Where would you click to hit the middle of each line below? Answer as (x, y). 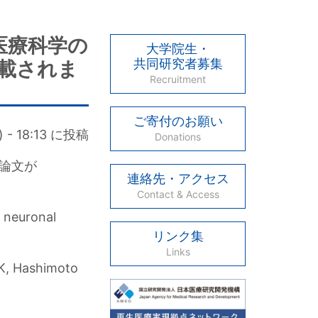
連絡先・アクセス (178, 178)
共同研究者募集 (178, 63)
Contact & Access (178, 194)
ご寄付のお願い (178, 121)
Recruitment (178, 79)
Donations (178, 136)
